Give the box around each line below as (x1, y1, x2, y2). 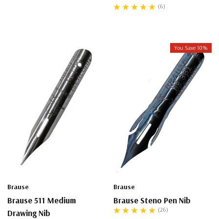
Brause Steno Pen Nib (113, 195, 191, 206)
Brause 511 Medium (7, 195, 76, 206)
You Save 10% (174, 44, 208, 52)
